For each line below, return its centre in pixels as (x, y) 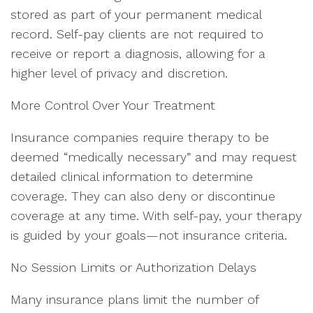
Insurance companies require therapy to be (140, 137)
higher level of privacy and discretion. (119, 73)
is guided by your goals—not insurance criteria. (149, 235)
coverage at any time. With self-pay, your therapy (156, 216)
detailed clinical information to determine (132, 176)
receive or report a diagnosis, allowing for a (138, 53)
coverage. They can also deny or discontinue (143, 196)
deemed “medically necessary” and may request (154, 157)
